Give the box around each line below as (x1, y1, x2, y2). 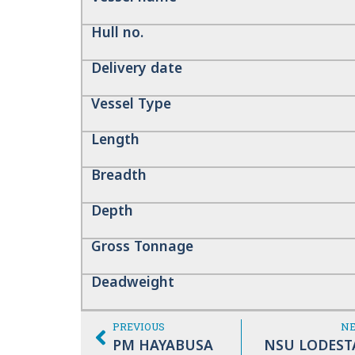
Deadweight (90, 271, 174, 291)
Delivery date (90, 57, 182, 77)
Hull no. (90, 21, 143, 41)
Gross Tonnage (90, 235, 193, 255)
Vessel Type (90, 93, 171, 113)
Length (90, 128, 139, 148)
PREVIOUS (113, 320, 165, 334)
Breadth (90, 164, 147, 184)
